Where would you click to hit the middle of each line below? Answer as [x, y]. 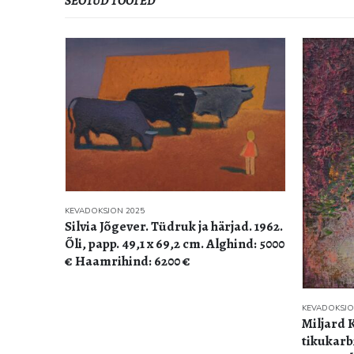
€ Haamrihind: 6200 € [128, 262]
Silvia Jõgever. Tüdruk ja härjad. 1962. [174, 227]
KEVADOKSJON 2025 [105, 211]
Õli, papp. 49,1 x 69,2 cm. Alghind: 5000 [175, 244]
